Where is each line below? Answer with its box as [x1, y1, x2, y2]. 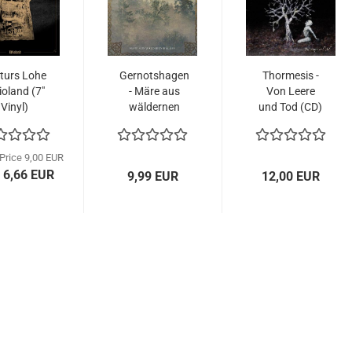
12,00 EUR [261, 169, 320, 184]
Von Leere [266, 85, 315, 97]
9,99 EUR [126, 169, 178, 184]
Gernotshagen [119, 69, 190, 82]
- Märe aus [129, 85, 181, 97]
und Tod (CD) [258, 101, 323, 113]
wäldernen [129, 101, 181, 113]
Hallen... [134, 116, 175, 129]
